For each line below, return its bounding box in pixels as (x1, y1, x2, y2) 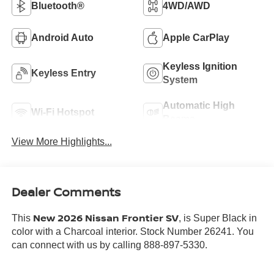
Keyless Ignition (163, 61, 237, 72)
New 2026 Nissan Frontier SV (32, 211, 179, 225)
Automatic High (163, 100, 235, 111)
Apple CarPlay (163, 32, 229, 43)
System (163, 74, 198, 85)
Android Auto (31, 32, 94, 43)
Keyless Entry (31, 67, 96, 78)
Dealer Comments (11, 183, 120, 201)
